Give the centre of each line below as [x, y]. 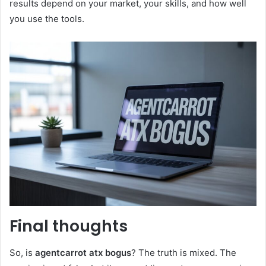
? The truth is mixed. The [184, 252]
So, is [22, 252]
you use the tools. [47, 18]
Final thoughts [69, 226]
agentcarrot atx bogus [83, 252]
